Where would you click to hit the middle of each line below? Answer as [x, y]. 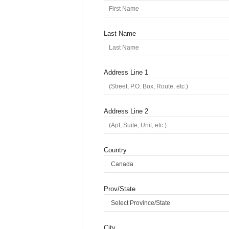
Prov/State [119, 189]
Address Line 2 [126, 111]
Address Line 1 [126, 72]
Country [115, 150]
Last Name [120, 33]
